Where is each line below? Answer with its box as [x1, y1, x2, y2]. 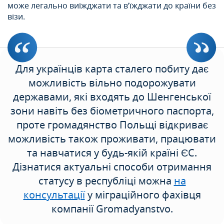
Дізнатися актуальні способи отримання [12, 159, 211, 174]
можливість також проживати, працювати [8, 131, 216, 146]
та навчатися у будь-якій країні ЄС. [27, 145, 197, 160]
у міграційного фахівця [84, 187, 201, 202]
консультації [23, 187, 85, 202]
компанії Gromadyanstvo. [51, 201, 173, 216]
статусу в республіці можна [38, 173, 174, 188]
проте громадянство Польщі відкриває [16, 117, 208, 132]
